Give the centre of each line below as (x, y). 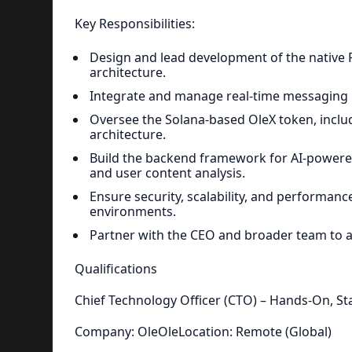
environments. (132, 211)
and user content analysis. (167, 172)
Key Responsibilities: (134, 24)
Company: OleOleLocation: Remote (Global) (203, 332)
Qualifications (115, 269)
